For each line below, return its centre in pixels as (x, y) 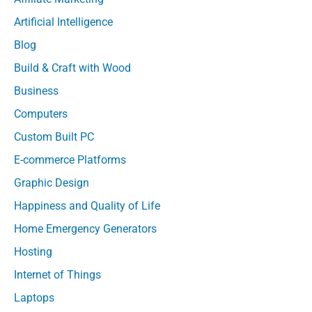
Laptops (34, 297)
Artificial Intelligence (63, 22)
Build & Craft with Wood (72, 68)
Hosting (33, 251)
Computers (41, 114)
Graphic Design (52, 182)
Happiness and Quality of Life (87, 205)
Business (36, 91)
